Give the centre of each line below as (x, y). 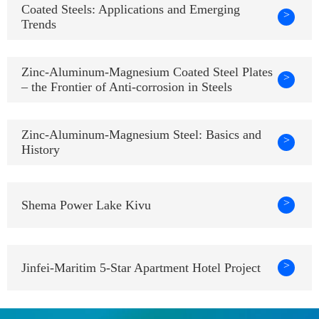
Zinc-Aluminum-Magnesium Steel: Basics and (141, 135)
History (41, 150)
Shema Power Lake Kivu (86, 205)
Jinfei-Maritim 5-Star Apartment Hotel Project (141, 267)
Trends (39, 25)
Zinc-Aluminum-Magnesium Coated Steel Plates (147, 72)
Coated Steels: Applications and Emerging (131, 10)
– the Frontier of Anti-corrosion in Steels (127, 87)
